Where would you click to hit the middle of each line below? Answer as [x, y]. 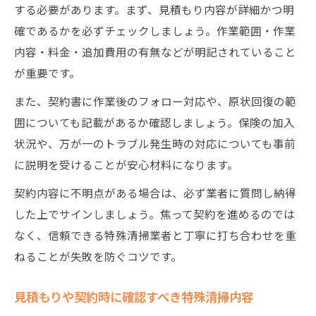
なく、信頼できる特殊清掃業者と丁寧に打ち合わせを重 [155, 235]
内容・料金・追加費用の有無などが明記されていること [155, 51]
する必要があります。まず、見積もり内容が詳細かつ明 [154, 9]
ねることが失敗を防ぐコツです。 [98, 256]
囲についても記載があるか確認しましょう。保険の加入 [154, 122]
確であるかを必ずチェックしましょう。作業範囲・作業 [155, 30]
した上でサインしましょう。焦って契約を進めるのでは [154, 214]
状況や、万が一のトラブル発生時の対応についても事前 [155, 143]
